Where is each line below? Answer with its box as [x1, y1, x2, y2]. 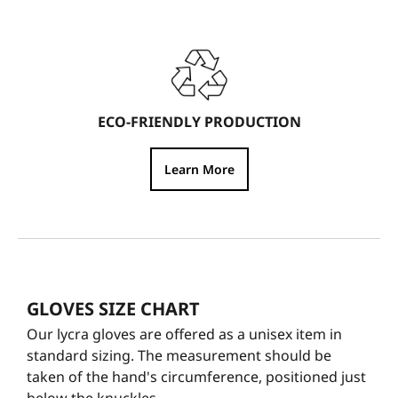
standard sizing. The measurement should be [27, 345, 331, 365]
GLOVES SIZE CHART [27, 296, 200, 321]
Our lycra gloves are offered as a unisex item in [27, 323, 342, 344]
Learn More [163, 160, 235, 178]
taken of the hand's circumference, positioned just [27, 366, 366, 386]
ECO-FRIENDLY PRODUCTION [97, 111, 301, 131]
